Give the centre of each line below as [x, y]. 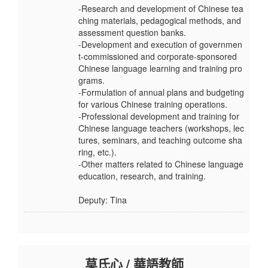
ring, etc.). [98, 152]
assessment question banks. [132, 33]
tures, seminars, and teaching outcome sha [160, 140]
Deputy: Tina [103, 200]
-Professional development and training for [159, 116]
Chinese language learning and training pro [160, 68]
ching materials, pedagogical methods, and [160, 21]
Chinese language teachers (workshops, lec [161, 128]
